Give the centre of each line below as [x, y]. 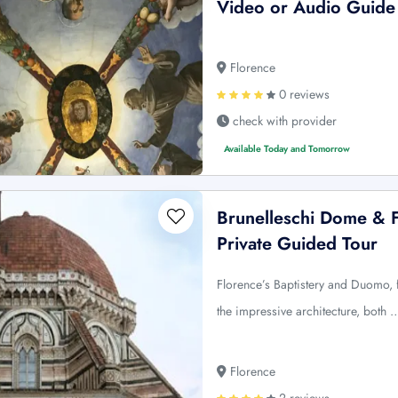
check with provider [283, 120]
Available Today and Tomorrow [287, 148]
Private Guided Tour [298, 243]
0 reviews [303, 94]
